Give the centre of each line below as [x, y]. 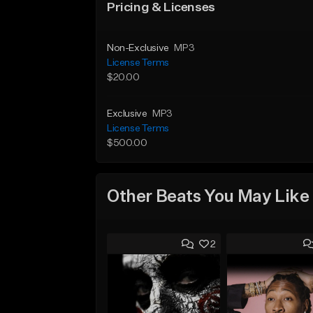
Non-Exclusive [138, 48]
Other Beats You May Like [208, 197]
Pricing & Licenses [161, 8]
